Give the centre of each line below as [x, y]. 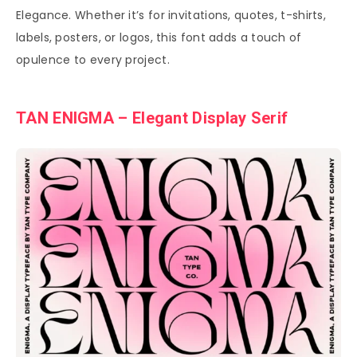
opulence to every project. [93, 59]
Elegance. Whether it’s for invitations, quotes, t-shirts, [171, 15]
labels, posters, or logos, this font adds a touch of [159, 37]
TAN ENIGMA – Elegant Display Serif [152, 118]
